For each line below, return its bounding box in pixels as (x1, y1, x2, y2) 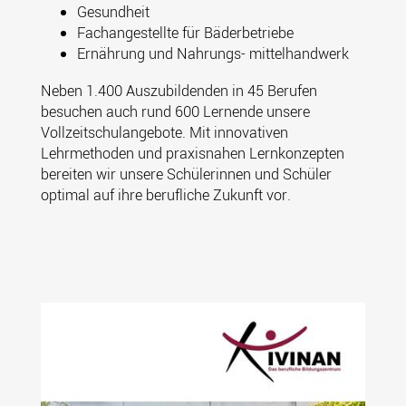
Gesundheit (76, 2, 150, 23)
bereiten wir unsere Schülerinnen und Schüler (40, 164, 332, 185)
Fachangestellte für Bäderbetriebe (76, 23, 294, 43)
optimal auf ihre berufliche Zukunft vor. (40, 185, 291, 206)
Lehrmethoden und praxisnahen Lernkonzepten (40, 143, 344, 164)
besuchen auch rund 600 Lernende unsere (40, 101, 310, 122)
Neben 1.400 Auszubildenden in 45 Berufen (40, 81, 317, 101)
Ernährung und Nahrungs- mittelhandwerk (76, 43, 349, 64)
